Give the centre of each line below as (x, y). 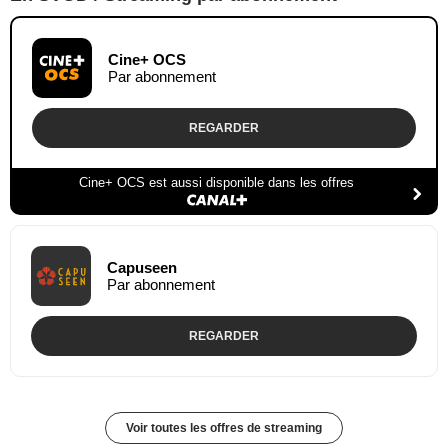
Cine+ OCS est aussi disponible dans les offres (216, 182)
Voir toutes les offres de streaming (224, 427)
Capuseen (142, 267)
